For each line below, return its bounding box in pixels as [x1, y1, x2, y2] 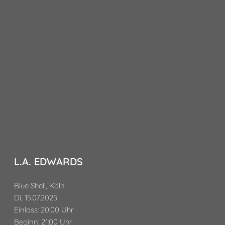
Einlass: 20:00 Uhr [14, 205, 74, 214]
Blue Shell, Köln [14, 181, 65, 190]
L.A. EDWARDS [14, 155, 83, 168]
